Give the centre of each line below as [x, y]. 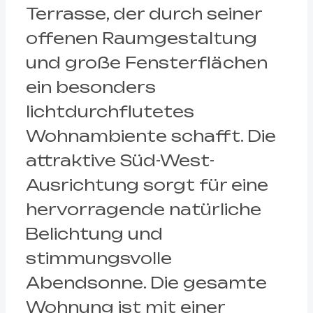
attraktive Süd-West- [120, 161]
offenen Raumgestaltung [141, 38]
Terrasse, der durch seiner [144, 14]
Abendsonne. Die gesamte [146, 283]
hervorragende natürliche [143, 210]
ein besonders [90, 87]
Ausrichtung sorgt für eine [147, 185]
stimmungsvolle [99, 259]
